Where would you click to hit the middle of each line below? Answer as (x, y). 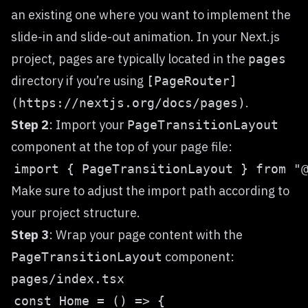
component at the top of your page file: (122, 147)
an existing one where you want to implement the (151, 15)
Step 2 (30, 125)
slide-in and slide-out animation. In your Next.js (145, 37)
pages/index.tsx (68, 279)
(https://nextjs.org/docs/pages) (128, 103)
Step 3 (30, 235)
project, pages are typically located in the (130, 59)
